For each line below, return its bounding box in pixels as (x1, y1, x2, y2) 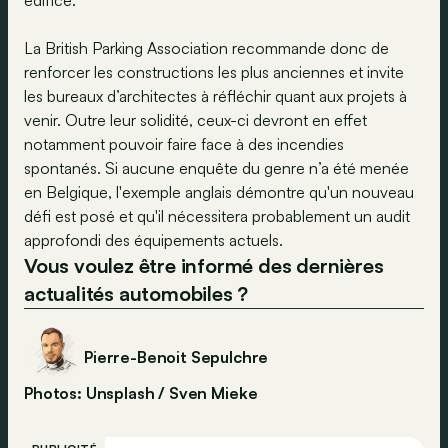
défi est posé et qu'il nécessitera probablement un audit (24, 205, 410, 226)
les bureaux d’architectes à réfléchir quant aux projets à (24, 85, 407, 106)
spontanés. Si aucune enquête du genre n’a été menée (24, 157, 409, 178)
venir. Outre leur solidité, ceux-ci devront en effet (24, 109, 367, 130)
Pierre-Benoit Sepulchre (84, 346, 269, 367)
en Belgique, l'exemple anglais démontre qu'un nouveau (24, 181, 414, 202)
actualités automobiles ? (24, 280, 254, 306)
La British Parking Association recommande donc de (24, 37, 389, 58)
